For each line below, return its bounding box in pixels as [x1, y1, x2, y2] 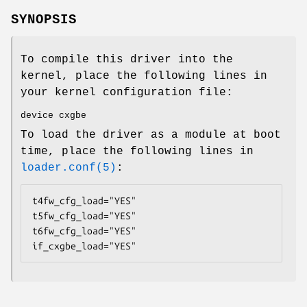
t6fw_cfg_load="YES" [32, 225, 136, 236]
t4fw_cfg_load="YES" [32, 195, 136, 206]
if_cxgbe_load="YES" [32, 240, 136, 251]
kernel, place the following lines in [21, 69, 267, 82]
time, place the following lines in [21, 145, 254, 158]
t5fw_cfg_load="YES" [32, 210, 136, 221]
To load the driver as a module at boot [21, 128, 281, 141]
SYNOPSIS [11, 12, 77, 27]
